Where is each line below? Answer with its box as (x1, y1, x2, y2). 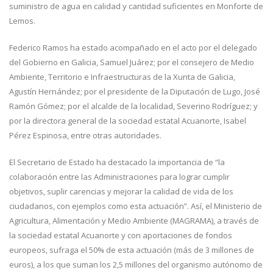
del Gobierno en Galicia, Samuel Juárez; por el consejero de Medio (9, 57, 254, 68)
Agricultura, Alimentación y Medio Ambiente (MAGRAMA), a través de (9, 215, 259, 227)
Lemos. (9, 15, 35, 27)
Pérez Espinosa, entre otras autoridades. (9, 130, 161, 141)
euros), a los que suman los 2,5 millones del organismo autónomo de (9, 259, 263, 271)
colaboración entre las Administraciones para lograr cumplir (9, 171, 230, 183)
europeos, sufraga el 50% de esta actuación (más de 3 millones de (9, 244, 254, 256)
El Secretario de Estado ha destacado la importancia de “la (9, 157, 225, 168)
